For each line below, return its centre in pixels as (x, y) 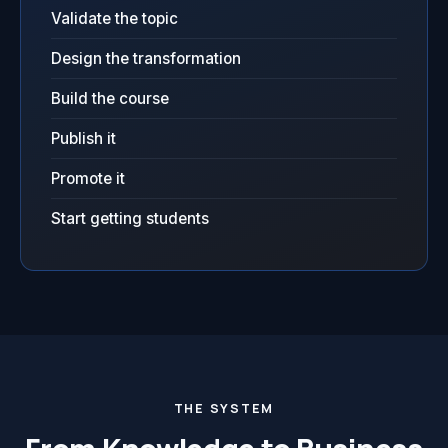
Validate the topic (114, 19)
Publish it (83, 139)
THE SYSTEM (224, 409)
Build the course (110, 99)
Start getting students (130, 219)
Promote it (88, 179)
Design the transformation (146, 59)
